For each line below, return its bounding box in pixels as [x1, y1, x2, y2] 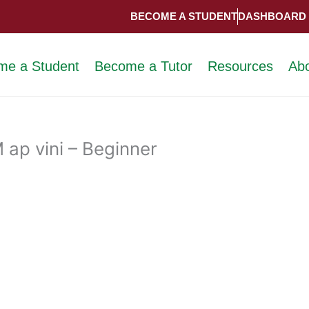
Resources [208, 58, 274, 74]
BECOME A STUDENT [130, 10, 237, 22]
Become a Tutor [94, 58, 193, 74]
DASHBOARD [238, 10, 306, 22]
